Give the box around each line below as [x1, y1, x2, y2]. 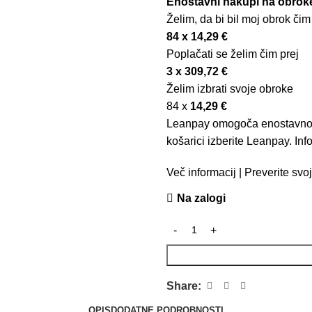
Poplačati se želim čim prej [166, 48, 299, 61]
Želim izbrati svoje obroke [166, 83, 293, 95]
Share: [166, 280, 201, 292]
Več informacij [166, 166, 236, 179]
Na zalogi [177, 192, 226, 205]
